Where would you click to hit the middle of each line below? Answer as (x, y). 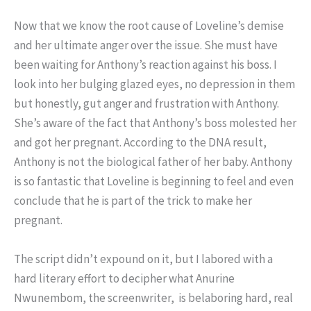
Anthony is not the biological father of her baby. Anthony (153, 162)
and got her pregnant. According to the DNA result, (140, 143)
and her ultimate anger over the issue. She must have (146, 45)
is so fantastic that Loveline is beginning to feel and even (154, 182)
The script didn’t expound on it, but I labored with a (143, 259)
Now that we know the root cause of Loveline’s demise (149, 26)
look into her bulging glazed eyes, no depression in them (154, 84)
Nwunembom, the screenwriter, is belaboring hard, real (153, 297)
